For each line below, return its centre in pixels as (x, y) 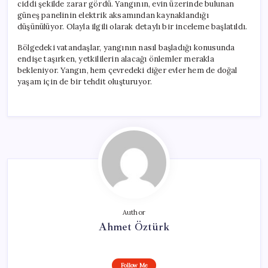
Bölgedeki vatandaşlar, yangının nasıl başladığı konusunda (126, 47)
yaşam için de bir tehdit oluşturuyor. (85, 81)
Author (134, 212)
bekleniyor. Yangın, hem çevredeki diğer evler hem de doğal (127, 70)
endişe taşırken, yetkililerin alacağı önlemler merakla (116, 59)
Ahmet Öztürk (134, 226)
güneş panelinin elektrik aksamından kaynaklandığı (113, 15)
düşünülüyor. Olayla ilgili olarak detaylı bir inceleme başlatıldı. (133, 26)
